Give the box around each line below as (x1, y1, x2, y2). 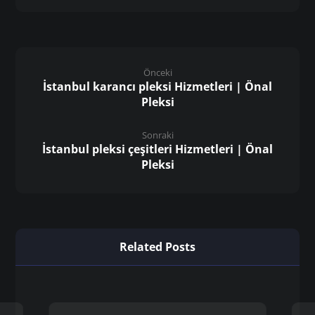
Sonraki (141, 128, 174, 141)
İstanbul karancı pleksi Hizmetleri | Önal (43, 78, 272, 94)
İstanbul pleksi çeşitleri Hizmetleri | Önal (42, 141, 273, 157)
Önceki (143, 65, 172, 79)
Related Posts (120, 238, 195, 255)
